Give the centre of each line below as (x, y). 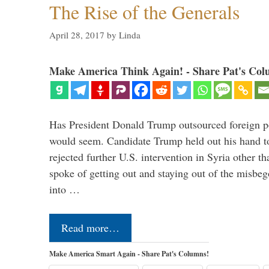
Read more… (90, 228)
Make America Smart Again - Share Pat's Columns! (129, 254)
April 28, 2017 (77, 35)
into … (65, 189)
